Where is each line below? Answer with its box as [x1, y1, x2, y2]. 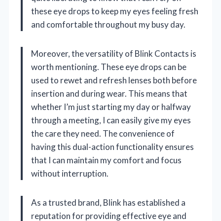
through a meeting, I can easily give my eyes [31, 114, 191, 125]
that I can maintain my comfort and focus [31, 154, 182, 165]
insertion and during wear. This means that [31, 88, 187, 99]
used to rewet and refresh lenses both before [31, 74, 197, 85]
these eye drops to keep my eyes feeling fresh [31, 5, 198, 16]
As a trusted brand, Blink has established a [31, 197, 185, 208]
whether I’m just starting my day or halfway [31, 101, 191, 112]
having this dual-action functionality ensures [31, 141, 194, 152]
